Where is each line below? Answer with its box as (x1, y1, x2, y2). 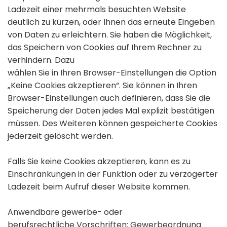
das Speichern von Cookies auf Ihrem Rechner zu (8, 42, 202, 54)
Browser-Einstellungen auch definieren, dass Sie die (8, 92, 210, 104)
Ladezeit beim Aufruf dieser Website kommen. (8, 181, 190, 193)
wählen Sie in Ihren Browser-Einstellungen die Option (8, 67, 216, 79)
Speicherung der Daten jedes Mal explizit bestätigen (8, 105, 214, 117)
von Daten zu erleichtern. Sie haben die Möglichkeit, (8, 29, 212, 41)
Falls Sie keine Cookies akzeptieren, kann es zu (8, 156, 191, 168)
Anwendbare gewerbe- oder (8, 206, 123, 218)
